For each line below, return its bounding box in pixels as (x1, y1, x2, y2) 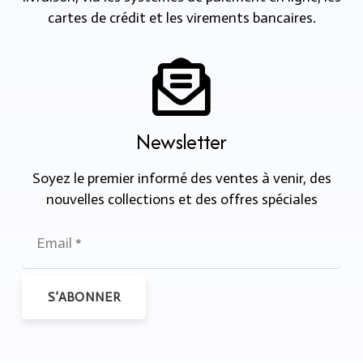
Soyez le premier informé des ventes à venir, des (32, 169, 331, 188)
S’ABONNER (48, 289, 120, 305)
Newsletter (136, 126, 227, 156)
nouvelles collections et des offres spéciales (45, 190, 318, 209)
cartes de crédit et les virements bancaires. (47, 9, 316, 28)
